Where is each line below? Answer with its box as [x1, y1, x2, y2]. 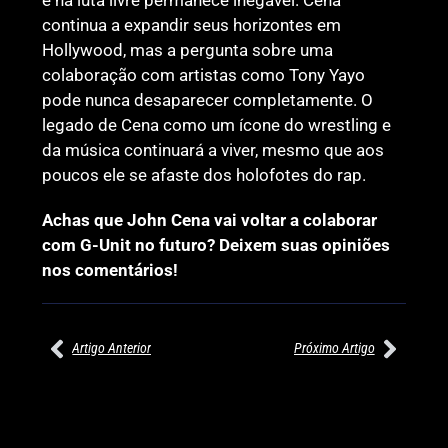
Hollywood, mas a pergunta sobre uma [42, 39, 334, 60]
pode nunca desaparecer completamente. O [42, 89, 374, 110]
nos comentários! [42, 259, 179, 280]
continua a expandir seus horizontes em [42, 14, 342, 35]
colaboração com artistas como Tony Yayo [42, 64, 366, 85]
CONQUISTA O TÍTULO [283, 423, 408, 444]
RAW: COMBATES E [77, 423, 182, 444]
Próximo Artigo [293, 340, 375, 357]
